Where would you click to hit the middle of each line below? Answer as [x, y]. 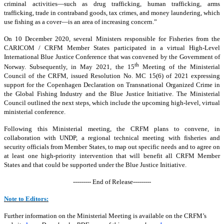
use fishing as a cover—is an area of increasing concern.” [80, 22]
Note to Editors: [26, 198]
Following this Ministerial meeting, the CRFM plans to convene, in [112, 128]
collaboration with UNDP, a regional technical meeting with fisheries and [112, 137]
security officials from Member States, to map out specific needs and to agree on [112, 146]
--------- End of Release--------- [112, 181]
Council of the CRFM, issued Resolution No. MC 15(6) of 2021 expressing [112, 75]
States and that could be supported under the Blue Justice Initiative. [95, 164]
